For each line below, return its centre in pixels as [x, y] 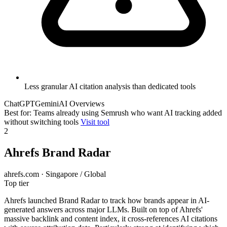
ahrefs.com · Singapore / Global [55, 174]
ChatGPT [20, 104]
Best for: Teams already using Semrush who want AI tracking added [113, 113]
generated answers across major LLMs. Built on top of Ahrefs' [103, 210]
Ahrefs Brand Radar [58, 153]
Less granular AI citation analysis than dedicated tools [110, 87]
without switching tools [41, 122]
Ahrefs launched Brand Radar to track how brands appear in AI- [107, 201]
